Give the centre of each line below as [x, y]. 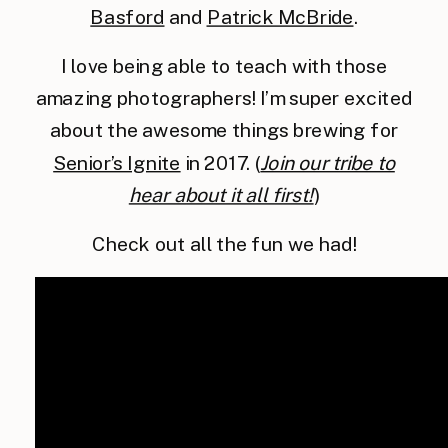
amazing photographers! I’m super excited [224, 98]
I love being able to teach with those [224, 66]
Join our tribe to [327, 162]
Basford [127, 17]
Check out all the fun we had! [224, 244]
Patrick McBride [280, 17]
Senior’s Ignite [117, 162]
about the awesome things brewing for [224, 130]
